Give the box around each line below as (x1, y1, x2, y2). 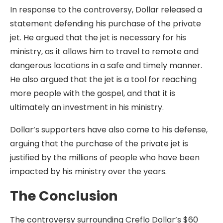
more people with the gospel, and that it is (10, 88, 175, 99)
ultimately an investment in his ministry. (10, 102, 164, 113)
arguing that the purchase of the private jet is (10, 138, 188, 149)
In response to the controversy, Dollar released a (10, 4, 202, 15)
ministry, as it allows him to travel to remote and (10, 46, 199, 57)
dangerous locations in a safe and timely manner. (10, 60, 202, 71)
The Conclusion (10, 187, 118, 205)
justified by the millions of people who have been (10, 152, 200, 163)
